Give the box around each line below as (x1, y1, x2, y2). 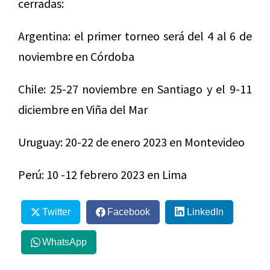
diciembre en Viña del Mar (18, 102, 148, 118)
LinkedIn (186, 207, 224, 218)
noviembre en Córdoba (18, 49, 134, 64)
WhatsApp (42, 236, 87, 247)
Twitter (42, 207, 71, 218)
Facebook (107, 207, 150, 218)
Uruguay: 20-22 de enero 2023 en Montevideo (18, 134, 245, 150)
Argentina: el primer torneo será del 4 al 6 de (18, 28, 252, 44)
